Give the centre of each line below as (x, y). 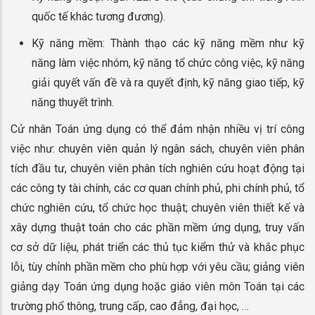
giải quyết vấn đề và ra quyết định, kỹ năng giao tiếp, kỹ (168, 82)
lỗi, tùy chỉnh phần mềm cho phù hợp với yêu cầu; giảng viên (157, 266)
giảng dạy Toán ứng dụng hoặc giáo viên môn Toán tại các (157, 286)
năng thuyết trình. (73, 102)
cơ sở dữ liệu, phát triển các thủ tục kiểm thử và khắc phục (157, 247)
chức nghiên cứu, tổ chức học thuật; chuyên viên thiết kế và (157, 207)
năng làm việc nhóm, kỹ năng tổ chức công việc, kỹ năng (168, 63)
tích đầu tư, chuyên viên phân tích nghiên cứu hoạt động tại (157, 168)
